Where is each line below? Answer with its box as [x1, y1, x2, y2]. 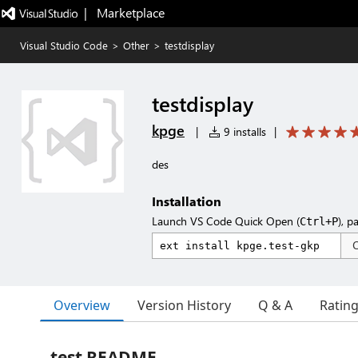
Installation [152, 193, 221, 209]
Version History [137, 296, 231, 314]
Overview [54, 296, 110, 314]
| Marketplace [83, 4, 165, 21]
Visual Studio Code [20, 38, 108, 52]
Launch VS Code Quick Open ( [152, 213, 300, 229]
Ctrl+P [300, 215, 338, 228]
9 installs [221, 124, 266, 139]
